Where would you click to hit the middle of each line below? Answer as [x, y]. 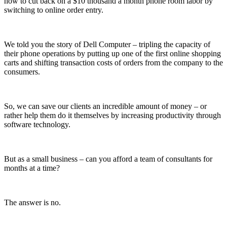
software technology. [37, 124]
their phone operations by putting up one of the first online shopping [112, 53]
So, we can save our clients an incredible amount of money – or [105, 106]
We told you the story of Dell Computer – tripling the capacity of [107, 44]
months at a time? [32, 168]
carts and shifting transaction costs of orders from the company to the [113, 62]
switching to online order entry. [54, 10]
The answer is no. [32, 202]
